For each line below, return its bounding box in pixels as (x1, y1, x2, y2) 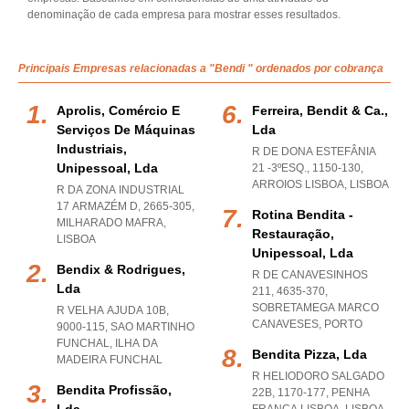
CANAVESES (252, 318, 319, 330)
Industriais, (57, 142, 127, 156)
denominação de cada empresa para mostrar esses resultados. (27, 8, 341, 21)
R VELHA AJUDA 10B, (57, 304, 169, 317)
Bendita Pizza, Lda (252, 347, 367, 362)
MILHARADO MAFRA (57, 216, 163, 229)
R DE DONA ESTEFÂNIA (252, 145, 376, 158)
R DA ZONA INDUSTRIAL (57, 184, 184, 196)
